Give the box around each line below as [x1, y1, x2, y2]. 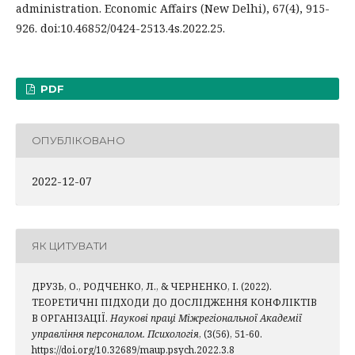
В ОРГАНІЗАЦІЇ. [32, 311, 110, 325]
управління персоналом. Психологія [32, 326, 199, 341]
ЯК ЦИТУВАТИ [32, 239, 108, 253]
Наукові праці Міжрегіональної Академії [110, 311, 302, 325]
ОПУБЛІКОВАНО [32, 134, 125, 147]
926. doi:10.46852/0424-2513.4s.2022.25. [16, 20, 225, 36]
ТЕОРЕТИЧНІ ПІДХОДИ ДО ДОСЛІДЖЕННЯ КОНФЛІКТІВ [32, 295, 317, 309]
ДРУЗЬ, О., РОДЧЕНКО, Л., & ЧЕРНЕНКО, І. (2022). [32, 279, 272, 293]
